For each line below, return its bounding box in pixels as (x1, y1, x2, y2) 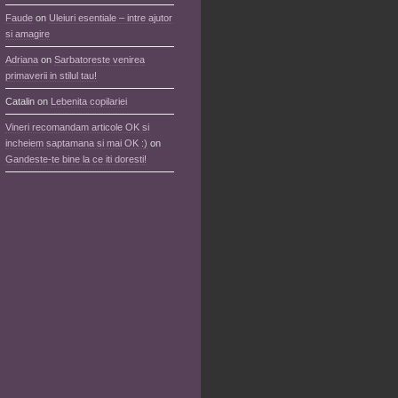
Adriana (5, 54, 38, 65)
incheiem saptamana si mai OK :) (5, 138, 147, 148)
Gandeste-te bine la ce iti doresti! (5, 154, 147, 164)
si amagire (5, 28, 50, 39)
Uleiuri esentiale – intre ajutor (49, 12, 172, 23)
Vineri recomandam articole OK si (5, 122, 149, 132)
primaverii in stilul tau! (5, 70, 97, 81)
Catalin (5, 96, 35, 107)
